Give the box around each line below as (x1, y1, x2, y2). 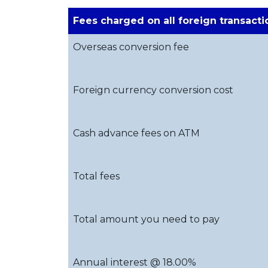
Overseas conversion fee (73, 41, 189, 53)
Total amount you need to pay (73, 214, 220, 225)
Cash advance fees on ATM (73, 127, 200, 139)
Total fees (73, 170, 120, 182)
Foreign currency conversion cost (73, 84, 233, 96)
